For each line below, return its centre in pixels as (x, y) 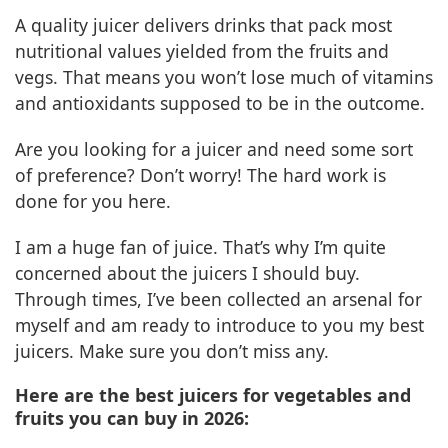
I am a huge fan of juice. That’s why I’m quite (200, 247)
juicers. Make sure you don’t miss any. (172, 351)
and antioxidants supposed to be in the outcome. (220, 103)
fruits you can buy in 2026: (132, 418)
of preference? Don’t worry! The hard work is (200, 175)
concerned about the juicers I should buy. (187, 273)
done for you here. (93, 201)
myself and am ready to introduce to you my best (219, 325)
